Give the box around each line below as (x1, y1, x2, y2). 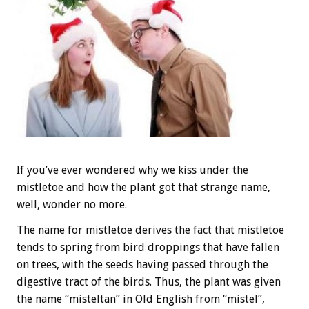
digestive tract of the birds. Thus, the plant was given (17, 275, 281, 289)
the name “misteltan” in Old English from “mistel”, (17, 292, 265, 306)
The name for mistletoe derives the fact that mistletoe (17, 223, 284, 237)
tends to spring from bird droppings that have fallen (17, 241, 279, 255)
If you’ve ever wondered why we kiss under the (17, 163, 248, 177)
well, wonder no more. (17, 198, 127, 212)
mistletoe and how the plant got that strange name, (17, 181, 270, 195)
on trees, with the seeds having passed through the (17, 258, 268, 272)
